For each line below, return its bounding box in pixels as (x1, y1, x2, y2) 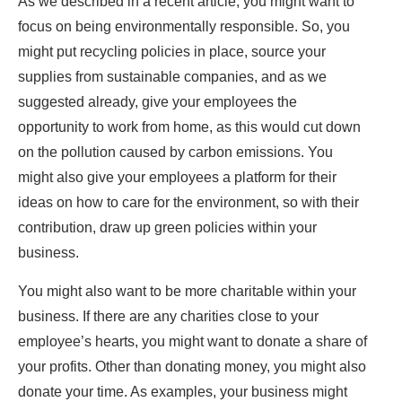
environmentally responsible (115, 19, 294, 35)
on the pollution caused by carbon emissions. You (18, 144, 333, 161)
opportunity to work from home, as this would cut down (18, 119, 361, 135)
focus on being (18, 19, 115, 35)
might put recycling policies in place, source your (18, 44, 326, 60)
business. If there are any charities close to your (18, 309, 319, 325)
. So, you (294, 19, 350, 35)
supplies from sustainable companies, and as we (18, 69, 327, 85)
